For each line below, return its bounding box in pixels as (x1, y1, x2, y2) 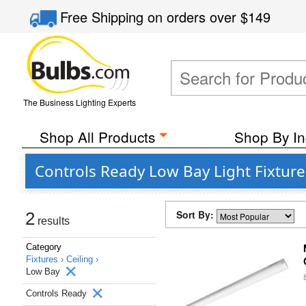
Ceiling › (66, 254, 98, 264)
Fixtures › (26, 254, 66, 264)
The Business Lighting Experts (23, 96, 136, 108)
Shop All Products (39, 126, 155, 147)
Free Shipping (60, 7, 148, 27)
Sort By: (176, 208, 217, 221)
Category (26, 242, 61, 252)
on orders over (148, 7, 241, 27)
